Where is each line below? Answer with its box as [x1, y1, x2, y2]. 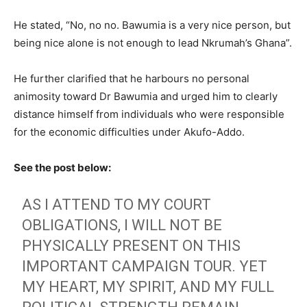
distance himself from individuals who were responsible [14, 107, 284, 121]
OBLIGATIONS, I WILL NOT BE [22, 216, 223, 234]
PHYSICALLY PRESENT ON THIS [22, 236, 241, 254]
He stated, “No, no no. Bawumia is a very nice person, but [14, 18, 291, 32]
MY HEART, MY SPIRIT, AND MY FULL [22, 278, 275, 295]
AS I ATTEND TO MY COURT [22, 195, 212, 213]
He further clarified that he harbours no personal [14, 71, 249, 85]
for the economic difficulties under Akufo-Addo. [14, 125, 245, 138]
